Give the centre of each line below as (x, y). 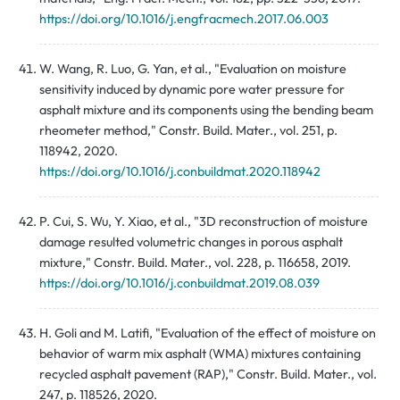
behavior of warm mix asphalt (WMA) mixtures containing (200, 354)
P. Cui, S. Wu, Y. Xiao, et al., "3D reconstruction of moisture (204, 222)
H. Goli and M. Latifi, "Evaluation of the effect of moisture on (208, 333)
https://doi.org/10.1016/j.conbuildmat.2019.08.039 (179, 283)
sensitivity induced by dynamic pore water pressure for (192, 90)
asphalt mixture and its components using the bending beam (206, 110)
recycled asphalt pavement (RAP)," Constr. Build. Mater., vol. (208, 375)
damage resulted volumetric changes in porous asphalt (191, 242)
